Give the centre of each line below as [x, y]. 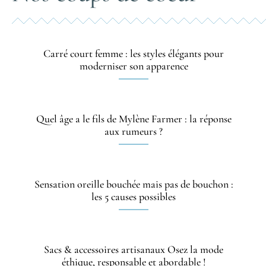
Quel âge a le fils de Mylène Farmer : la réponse [134, 119]
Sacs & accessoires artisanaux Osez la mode [134, 250]
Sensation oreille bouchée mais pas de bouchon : [134, 184]
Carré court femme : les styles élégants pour [134, 54]
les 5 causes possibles [134, 197]
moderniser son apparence [134, 66]
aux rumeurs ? [134, 132]
